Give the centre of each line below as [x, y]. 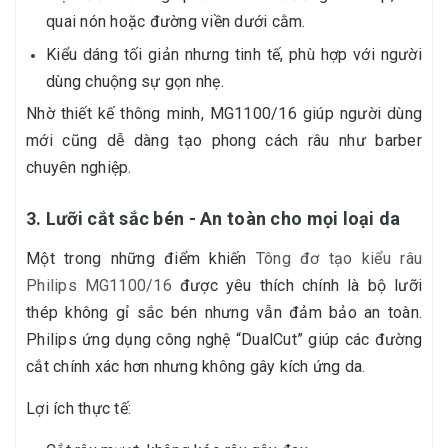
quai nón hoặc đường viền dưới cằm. [176, 22]
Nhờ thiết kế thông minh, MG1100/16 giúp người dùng [224, 114]
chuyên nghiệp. [79, 168]
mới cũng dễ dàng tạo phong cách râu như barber [224, 141]
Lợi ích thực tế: [78, 409]
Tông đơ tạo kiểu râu [339, 259]
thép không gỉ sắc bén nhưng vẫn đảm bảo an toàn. [224, 313]
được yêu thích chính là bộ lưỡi [296, 286]
